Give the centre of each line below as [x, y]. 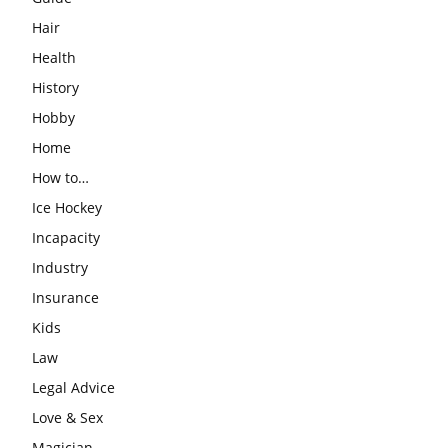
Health [54, 57]
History [55, 87]
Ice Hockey [67, 207]
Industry [60, 267]
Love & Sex [67, 417]
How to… [60, 177]
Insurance [65, 297]
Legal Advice [73, 387]
